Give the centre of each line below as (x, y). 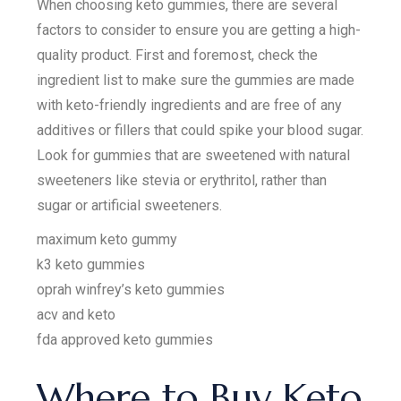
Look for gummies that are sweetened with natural (194, 155)
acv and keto (77, 314)
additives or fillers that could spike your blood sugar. (200, 130)
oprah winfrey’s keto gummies (131, 289)
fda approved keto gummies (125, 339)
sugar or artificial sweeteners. (130, 205)
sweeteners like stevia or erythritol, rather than (182, 180)
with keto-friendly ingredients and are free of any (190, 105)
